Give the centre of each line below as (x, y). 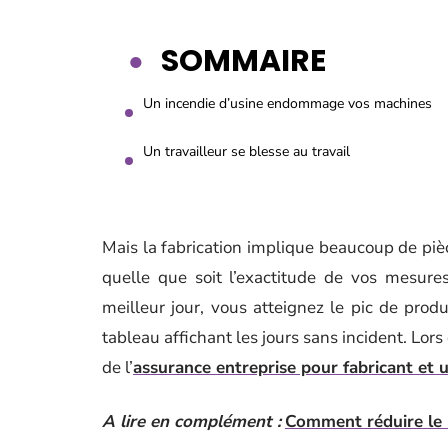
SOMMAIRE (243, 61)
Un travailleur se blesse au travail (246, 151)
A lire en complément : (191, 421)
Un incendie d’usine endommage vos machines (287, 103)
